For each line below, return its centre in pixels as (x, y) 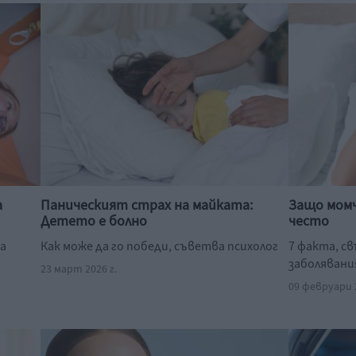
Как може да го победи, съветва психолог (160, 246)
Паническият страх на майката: (147, 205)
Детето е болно (94, 221)
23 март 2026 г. (79, 269)
